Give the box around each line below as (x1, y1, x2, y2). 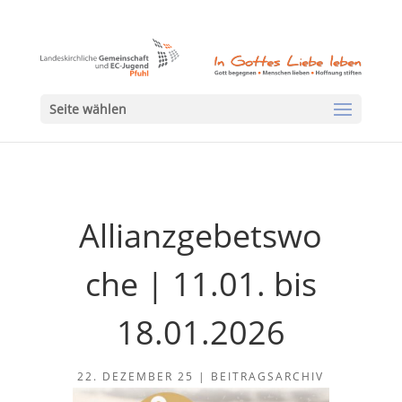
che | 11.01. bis (84, 262, 317, 306)
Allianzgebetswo (79, 214, 323, 258)
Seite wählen (48, 100, 127, 118)
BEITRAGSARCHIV (211, 369, 325, 384)
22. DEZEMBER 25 (77, 369, 195, 384)
